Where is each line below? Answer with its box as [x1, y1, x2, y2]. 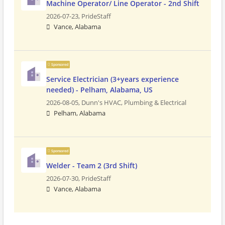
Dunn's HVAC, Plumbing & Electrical [81, 98, 186, 107]
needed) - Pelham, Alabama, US [46, 85, 153, 94]
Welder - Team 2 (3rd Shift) [46, 161, 137, 170]
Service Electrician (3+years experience [46, 74, 179, 84]
